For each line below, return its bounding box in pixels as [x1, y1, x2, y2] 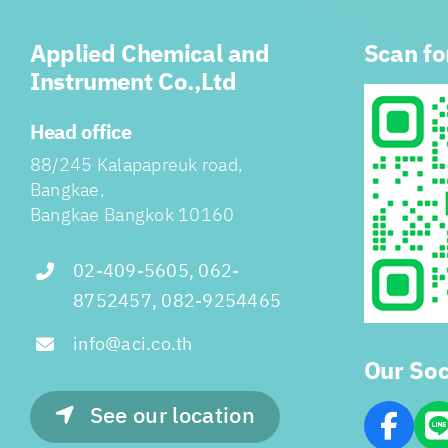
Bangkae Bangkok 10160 [29, 201, 235, 231]
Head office [29, 117, 132, 150]
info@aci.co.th [73, 329, 193, 360]
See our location [89, 397, 255, 435]
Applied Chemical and [29, 35, 270, 75]
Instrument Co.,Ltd [29, 63, 237, 103]
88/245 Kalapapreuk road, [29, 151, 244, 181]
